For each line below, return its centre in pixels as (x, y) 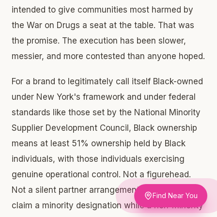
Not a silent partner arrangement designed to (100, 190)
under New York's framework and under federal (104, 97)
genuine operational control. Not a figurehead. (101, 174)
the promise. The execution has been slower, (99, 40)
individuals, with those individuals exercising (98, 159)
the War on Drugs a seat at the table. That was (103, 25)
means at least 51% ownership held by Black (99, 143)
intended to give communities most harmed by (102, 9)
